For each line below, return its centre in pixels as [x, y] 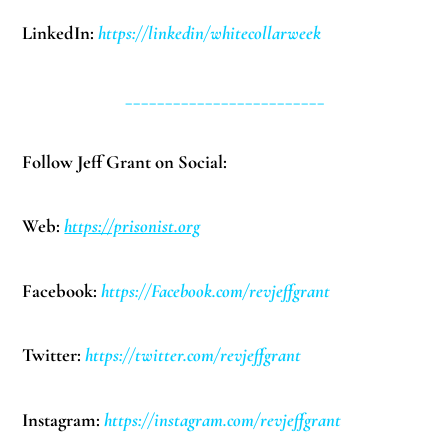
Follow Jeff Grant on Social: [125, 161]
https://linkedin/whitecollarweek [210, 32]
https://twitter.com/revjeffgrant [193, 355]
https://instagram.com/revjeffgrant [223, 419]
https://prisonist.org [132, 226]
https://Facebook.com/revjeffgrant [216, 290]
